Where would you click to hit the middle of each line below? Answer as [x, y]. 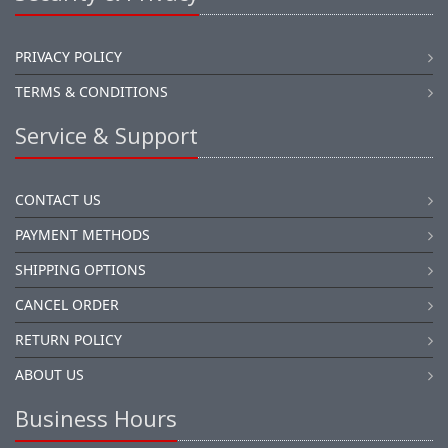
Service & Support [106, 135]
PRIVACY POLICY [68, 56]
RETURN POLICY [68, 339]
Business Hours [96, 418]
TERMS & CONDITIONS [91, 91]
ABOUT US [49, 374]
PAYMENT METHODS [82, 234]
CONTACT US [58, 199]
